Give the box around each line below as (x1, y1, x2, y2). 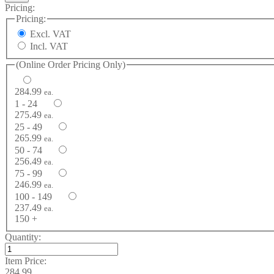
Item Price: (5, 256, 46, 267)
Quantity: (5, 232, 41, 243)
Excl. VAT (53, 29, 71, 40)
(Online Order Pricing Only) (16, 59, 125, 70)
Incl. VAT (50, 41, 68, 52)
